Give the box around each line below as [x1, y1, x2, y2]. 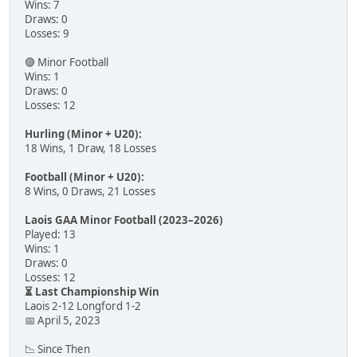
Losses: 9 [25, 25, 69, 41]
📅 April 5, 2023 [25, 312, 100, 328]
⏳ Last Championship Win [25, 284, 159, 299]
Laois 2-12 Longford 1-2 [25, 298, 141, 313]
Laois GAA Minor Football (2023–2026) [25, 212, 223, 227]
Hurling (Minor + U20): [25, 126, 142, 141]
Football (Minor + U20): [25, 169, 144, 184]
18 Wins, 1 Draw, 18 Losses [25, 140, 156, 155]
